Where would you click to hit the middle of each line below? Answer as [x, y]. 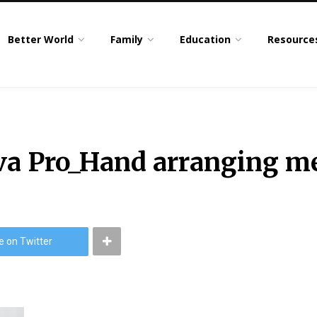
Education [206, 39]
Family [127, 39]
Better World [41, 39]
